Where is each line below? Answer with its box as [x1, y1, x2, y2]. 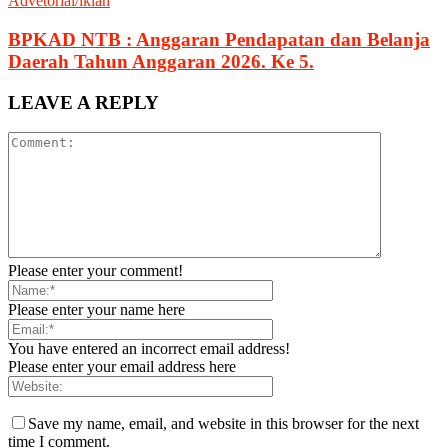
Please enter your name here [8, 301, 185, 319]
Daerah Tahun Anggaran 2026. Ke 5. [8, 50, 314, 72]
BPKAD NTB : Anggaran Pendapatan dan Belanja [8, 28, 430, 50]
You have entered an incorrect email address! [8, 340, 290, 358]
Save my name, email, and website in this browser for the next [28, 415, 419, 433]
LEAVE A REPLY [8, 91, 159, 113]
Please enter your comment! [8, 262, 183, 280]
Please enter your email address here [8, 358, 236, 376]
